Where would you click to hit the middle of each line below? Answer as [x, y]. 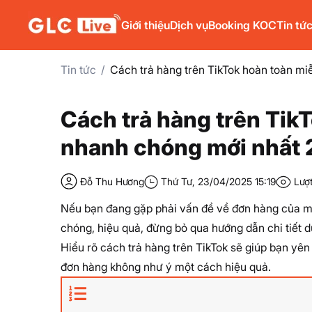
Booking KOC [242, 25]
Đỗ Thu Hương [112, 181]
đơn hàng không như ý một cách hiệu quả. [166, 267]
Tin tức [78, 70]
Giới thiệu [146, 25]
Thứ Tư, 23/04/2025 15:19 [218, 181]
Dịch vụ [189, 25]
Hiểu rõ [80, 247]
